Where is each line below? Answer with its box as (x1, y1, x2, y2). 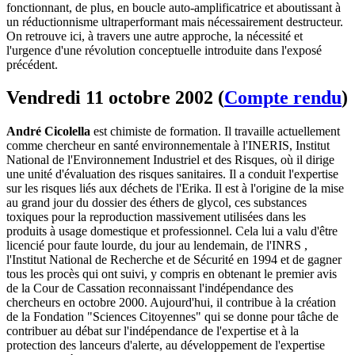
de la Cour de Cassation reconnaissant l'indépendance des (6, 281, 293, 296)
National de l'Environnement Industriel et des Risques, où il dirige (6, 153, 334, 167)
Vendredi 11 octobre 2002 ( (6, 87, 224, 109)
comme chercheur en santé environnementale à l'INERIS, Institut (6, 139, 330, 153)
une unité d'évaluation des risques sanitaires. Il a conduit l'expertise (6, 167, 338, 181)
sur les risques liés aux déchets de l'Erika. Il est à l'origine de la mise (6, 181, 344, 196)
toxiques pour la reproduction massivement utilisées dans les (6, 210, 306, 224)
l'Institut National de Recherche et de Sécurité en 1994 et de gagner (6, 253, 342, 267)
